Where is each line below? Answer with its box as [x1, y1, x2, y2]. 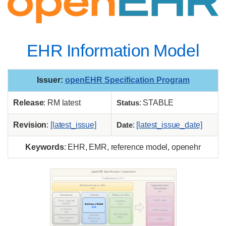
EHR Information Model [26, 41, 200, 61]
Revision [13, 121, 47, 130]
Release [13, 98, 44, 107]
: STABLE [139, 98, 174, 107]
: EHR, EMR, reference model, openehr [64, 143, 201, 152]
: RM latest [43, 98, 81, 107]
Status [117, 98, 139, 107]
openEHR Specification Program [65, 76, 190, 85]
